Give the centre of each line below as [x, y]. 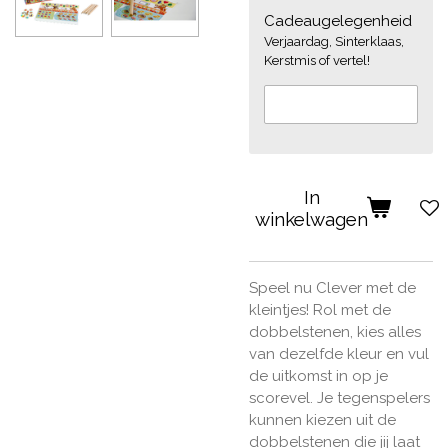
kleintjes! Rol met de [320, 310]
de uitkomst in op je [318, 376]
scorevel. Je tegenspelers [339, 398]
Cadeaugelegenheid [338, 20]
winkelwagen [311, 218]
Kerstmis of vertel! [317, 60]
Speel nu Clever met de [332, 288]
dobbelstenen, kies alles [335, 332]
